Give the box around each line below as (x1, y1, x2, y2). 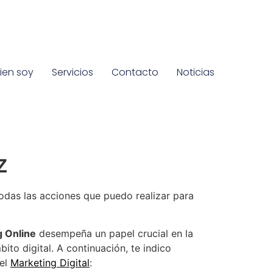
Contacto (112, 65, 159, 79)
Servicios (52, 65, 94, 79)
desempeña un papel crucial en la (36, 227, 193, 240)
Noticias (177, 65, 215, 79)
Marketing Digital (10, 257, 90, 269)
